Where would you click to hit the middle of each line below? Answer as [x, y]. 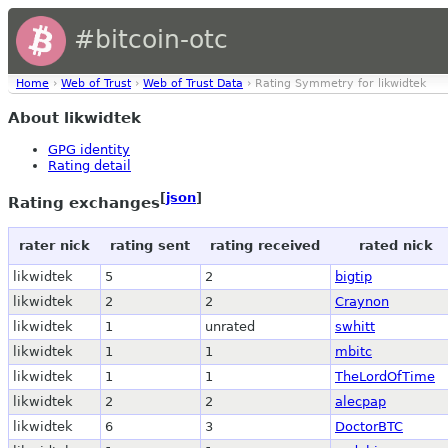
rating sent [150, 245]
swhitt [355, 326]
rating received [265, 245]
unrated [230, 326]
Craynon [362, 301]
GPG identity [89, 150]
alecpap [360, 401]
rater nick [54, 245]
